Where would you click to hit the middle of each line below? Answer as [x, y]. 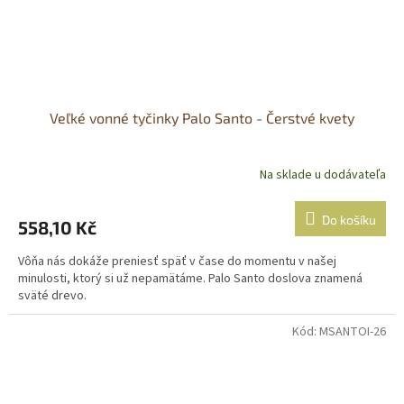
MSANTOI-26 [353, 332]
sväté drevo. [52, 296]
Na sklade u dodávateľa [323, 174]
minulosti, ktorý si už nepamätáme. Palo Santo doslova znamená [190, 279]
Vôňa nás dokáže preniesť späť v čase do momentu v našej [177, 262]
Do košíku [349, 220]
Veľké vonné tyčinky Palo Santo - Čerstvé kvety [202, 118]
